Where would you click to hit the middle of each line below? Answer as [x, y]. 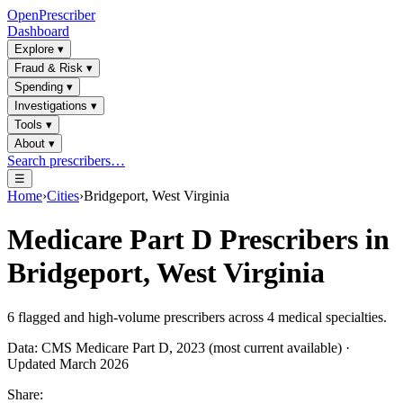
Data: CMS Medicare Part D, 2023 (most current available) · [179, 347]
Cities [63, 196]
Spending [39, 87]
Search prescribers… [66, 161]
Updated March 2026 [68, 363]
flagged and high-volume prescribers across [141, 317]
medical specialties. [331, 317]
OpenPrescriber [51, 15]
